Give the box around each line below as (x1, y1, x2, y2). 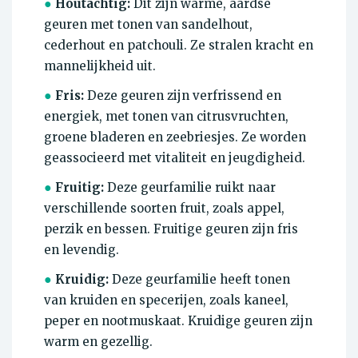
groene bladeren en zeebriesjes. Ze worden (44, 129, 306, 145)
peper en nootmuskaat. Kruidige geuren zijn (44, 313, 312, 329)
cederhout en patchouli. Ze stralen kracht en (44, 38, 313, 54)
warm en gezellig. (44, 334, 153, 350)
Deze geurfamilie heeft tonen (109, 272, 290, 288)
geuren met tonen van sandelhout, (44, 17, 253, 33)
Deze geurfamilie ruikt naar (104, 180, 276, 196)
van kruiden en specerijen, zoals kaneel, (44, 292, 288, 308)
